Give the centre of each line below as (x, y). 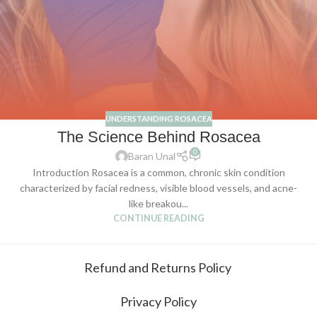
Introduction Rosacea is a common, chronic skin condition (158, 173)
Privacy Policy (158, 302)
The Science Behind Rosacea (158, 137)
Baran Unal (152, 156)
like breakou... (158, 204)
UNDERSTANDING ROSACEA (158, 118)
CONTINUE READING (158, 219)
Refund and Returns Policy (158, 268)
